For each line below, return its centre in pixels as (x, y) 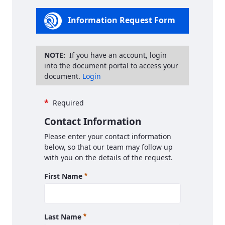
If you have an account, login (118, 55)
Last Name (64, 217)
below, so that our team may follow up (108, 147)
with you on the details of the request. (108, 157)
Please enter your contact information (108, 136)
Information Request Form (122, 20)
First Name (64, 176)
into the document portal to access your (111, 66)
